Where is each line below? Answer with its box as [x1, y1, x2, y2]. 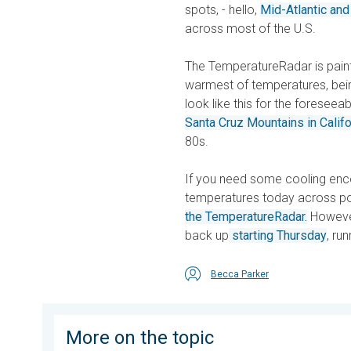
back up [185, 228, 229, 244]
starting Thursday [229, 228, 327, 244]
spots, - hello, [185, 2, 260, 18]
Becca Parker [211, 269, 269, 280]
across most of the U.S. [185, 21, 316, 37]
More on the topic [66, 327, 214, 349]
